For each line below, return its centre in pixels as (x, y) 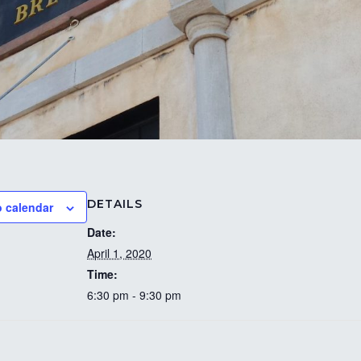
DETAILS (115, 204)
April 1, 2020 (119, 253)
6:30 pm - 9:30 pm (134, 295)
